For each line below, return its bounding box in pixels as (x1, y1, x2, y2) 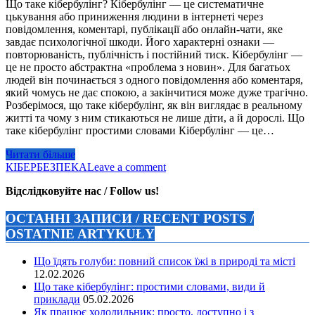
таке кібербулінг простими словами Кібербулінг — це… (6, 124, 274, 136)
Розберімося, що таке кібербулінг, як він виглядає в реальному (6, 98, 302, 111)
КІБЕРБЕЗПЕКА (6, 160, 87, 173)
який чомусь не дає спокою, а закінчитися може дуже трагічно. (6, 86, 308, 98)
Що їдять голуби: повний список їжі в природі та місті (34, 255, 295, 268)
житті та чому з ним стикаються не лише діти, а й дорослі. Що (6, 111, 304, 124)
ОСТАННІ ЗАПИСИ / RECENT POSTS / (6, 210, 254, 226)
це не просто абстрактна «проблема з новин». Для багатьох (6, 60, 290, 73)
